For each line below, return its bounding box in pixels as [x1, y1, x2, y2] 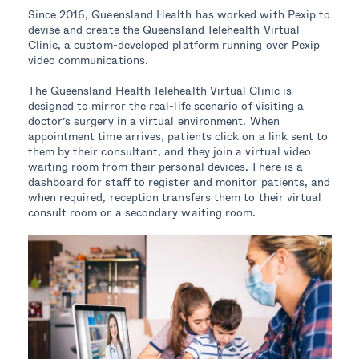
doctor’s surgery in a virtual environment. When [27, 112, 280, 130]
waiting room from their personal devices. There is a [27, 158, 304, 175]
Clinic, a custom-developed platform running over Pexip [27, 36, 321, 54]
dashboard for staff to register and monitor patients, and [27, 173, 331, 191]
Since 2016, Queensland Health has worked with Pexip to [27, 6, 331, 23]
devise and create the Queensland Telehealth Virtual [27, 21, 301, 38]
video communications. [27, 51, 148, 69]
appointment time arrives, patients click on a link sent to [27, 127, 329, 145]
